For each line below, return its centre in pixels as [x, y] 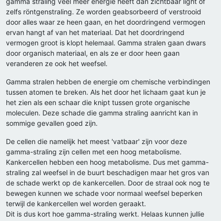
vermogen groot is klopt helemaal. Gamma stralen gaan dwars [106, 43]
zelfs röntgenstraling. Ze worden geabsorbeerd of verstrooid [104, 12]
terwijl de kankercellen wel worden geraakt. [76, 204]
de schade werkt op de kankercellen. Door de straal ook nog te [108, 183]
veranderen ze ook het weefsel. [57, 64]
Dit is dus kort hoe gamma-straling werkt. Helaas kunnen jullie [105, 214]
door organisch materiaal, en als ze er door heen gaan [93, 53]
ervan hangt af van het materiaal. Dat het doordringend [95, 33]
